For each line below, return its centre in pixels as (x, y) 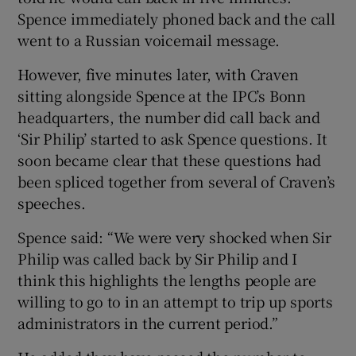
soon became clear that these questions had (170, 159)
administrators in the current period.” (148, 322)
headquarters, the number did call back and (169, 116)
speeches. (52, 202)
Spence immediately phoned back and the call (176, 18)
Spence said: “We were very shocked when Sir (174, 236)
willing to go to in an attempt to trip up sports (175, 301)
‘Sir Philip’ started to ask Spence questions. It (172, 138)
